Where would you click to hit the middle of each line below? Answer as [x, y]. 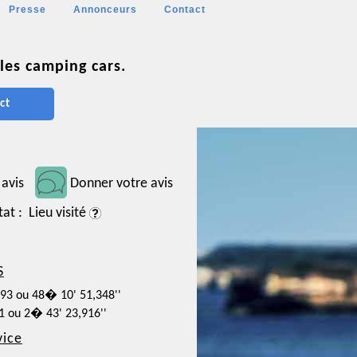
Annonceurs [105, 10]
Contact [185, 10]
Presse [27, 10]
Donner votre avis [122, 184]
